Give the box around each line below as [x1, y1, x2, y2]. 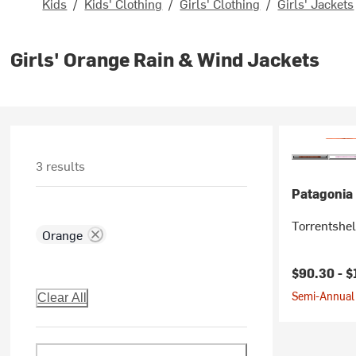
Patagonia [291, 184, 353, 202]
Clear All [37, 291, 87, 304]
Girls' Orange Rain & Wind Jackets [10, 46, 320, 72]
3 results [36, 157, 86, 174]
